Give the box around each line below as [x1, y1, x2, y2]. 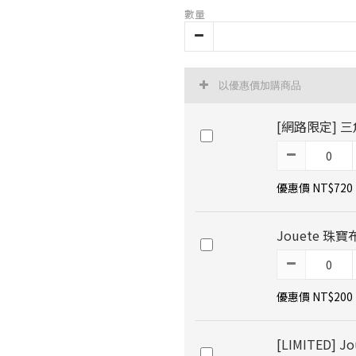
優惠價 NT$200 [277, 288, 354, 305]
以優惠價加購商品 [219, 79, 302, 91]
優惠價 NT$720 [277, 180, 354, 196]
